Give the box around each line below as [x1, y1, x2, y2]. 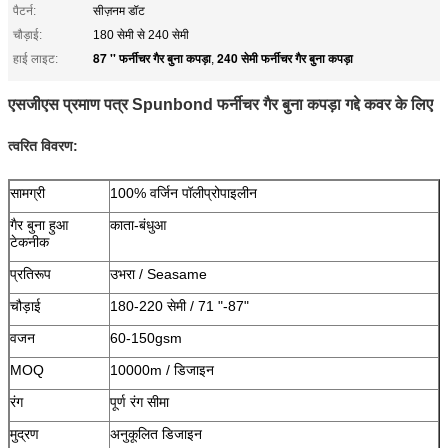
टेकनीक [10, 233, 49, 250]
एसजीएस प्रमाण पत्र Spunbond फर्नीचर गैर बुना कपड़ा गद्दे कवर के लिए [8, 95, 433, 113]
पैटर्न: [13, 3, 36, 18]
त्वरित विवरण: [8, 137, 78, 154]
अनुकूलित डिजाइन [110, 425, 202, 442]
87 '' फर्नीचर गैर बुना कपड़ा [93, 48, 211, 67]
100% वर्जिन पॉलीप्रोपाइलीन [110, 184, 257, 201]
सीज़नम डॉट [93, 3, 145, 18]
